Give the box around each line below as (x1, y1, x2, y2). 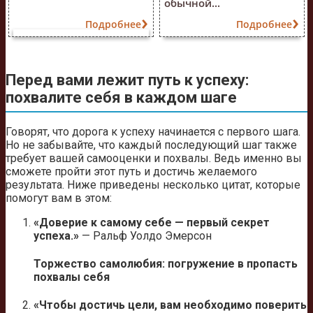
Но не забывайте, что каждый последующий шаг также (6, 138, 297, 152)
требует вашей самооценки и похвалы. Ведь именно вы (6, 151, 302, 165)
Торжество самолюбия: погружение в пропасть (34, 257, 298, 271)
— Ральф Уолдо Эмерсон (79, 228, 212, 242)
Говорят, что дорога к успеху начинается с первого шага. (6, 124, 300, 138)
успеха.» (34, 228, 79, 242)
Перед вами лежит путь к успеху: (6, 71, 249, 89)
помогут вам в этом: (6, 191, 112, 205)
